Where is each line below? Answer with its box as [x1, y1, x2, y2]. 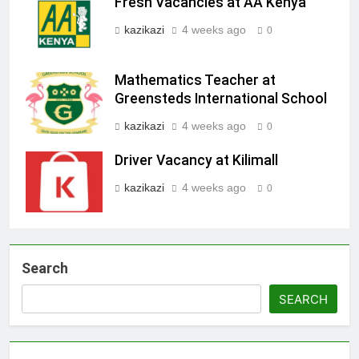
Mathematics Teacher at [115, 71, 276, 88]
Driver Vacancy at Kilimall [115, 151, 278, 168]
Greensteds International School [115, 90, 330, 107]
